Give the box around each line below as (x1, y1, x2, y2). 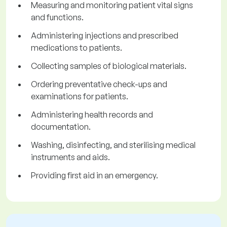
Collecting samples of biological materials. (31, 61, 186, 71)
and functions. (31, 12, 84, 23)
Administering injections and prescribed (31, 30, 178, 41)
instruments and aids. (31, 152, 110, 163)
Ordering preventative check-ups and (31, 79, 167, 90)
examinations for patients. (31, 91, 128, 102)
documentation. (31, 122, 91, 132)
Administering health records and (31, 109, 153, 120)
